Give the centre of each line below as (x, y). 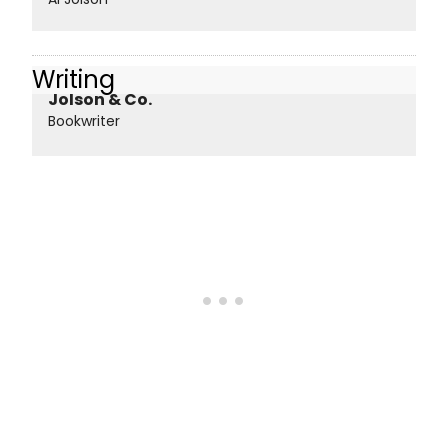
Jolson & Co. (100, 100)
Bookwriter (84, 121)
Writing (73, 79)
